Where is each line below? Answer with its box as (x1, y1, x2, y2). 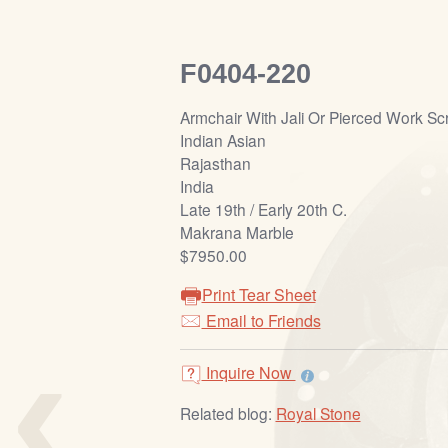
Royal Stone (275, 402, 361, 425)
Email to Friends (201, 309, 321, 333)
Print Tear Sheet (201, 283, 316, 307)
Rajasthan (179, 152, 251, 175)
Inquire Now (201, 361, 296, 385)
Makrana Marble (179, 221, 294, 244)
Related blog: (179, 402, 276, 425)
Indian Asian (179, 129, 266, 152)
